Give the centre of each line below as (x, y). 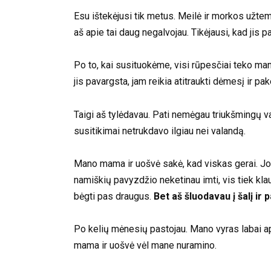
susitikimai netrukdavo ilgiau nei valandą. (160, 131)
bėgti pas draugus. (113, 196)
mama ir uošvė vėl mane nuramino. (145, 245)
